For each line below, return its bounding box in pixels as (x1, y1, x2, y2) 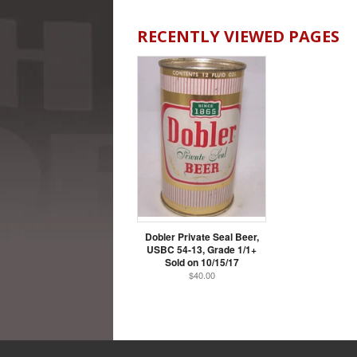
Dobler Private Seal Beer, (144, 229, 259, 245)
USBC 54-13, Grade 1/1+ (147, 242, 257, 257)
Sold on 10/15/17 (164, 255, 239, 270)
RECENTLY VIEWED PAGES (137, 25, 339, 48)
